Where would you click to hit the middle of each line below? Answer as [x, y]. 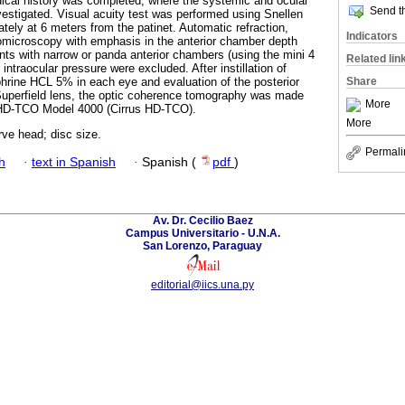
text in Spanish [74, 162]
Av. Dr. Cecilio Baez [202, 220]
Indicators [372, 36]
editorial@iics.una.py [202, 284]
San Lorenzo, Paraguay [202, 245]
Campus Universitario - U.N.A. [202, 233]
